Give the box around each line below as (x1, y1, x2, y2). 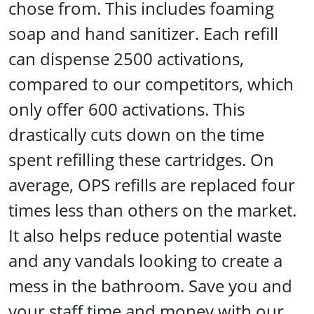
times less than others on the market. (8, 198, 296, 221)
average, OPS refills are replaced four (8, 172, 295, 196)
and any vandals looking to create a (8, 248, 282, 272)
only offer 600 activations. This (8, 97, 245, 121)
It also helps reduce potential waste (8, 223, 282, 247)
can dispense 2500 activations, (8, 46, 244, 70)
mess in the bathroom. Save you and (8, 273, 292, 297)
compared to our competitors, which (8, 71, 294, 95)
